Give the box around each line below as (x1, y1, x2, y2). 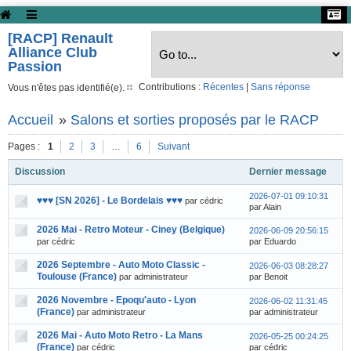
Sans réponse (251, 81, 310, 92)
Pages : (8, 141, 40, 152)
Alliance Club (8, 45, 97, 60)
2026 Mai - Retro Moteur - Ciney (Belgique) (37, 224, 225, 235)
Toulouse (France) (37, 271, 117, 282)
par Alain (249, 202, 281, 212)
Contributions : (139, 81, 203, 92)
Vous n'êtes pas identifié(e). (8, 82, 125, 93)
